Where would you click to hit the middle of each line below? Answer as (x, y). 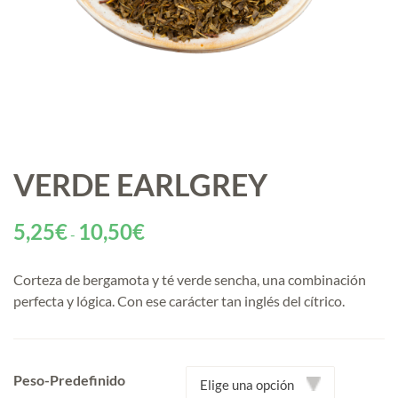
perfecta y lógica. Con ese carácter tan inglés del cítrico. (179, 301)
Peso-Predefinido (69, 380)
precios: (168, 268)
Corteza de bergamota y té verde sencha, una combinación (190, 279)
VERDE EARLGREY (140, 184)
